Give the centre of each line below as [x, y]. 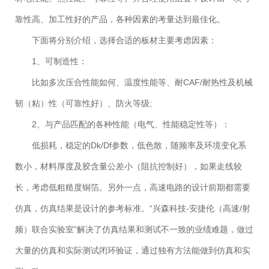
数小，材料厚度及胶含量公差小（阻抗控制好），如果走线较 [128, 167]
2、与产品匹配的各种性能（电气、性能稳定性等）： [131, 125]
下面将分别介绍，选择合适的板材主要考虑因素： [124, 41]
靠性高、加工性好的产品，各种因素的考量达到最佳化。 [120, 20]
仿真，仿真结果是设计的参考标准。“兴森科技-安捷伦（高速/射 [133, 209]
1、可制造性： [59, 62]
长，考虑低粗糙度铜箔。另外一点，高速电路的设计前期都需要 [133, 188]
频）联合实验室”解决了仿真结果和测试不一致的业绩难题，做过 [134, 230]
